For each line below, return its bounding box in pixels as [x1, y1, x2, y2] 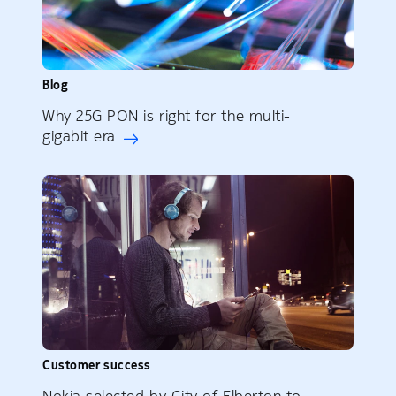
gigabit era [42, 126, 116, 147]
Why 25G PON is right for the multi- [42, 106, 291, 126]
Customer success [42, 357, 151, 374]
